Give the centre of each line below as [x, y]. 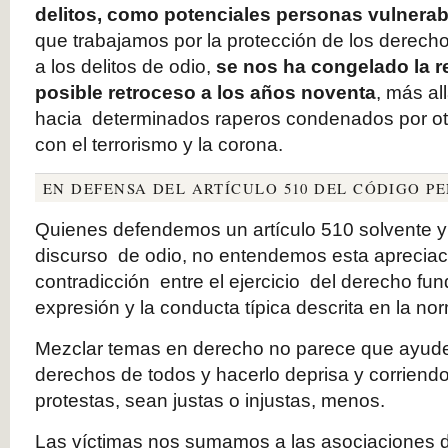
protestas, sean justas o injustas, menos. [210, 400]
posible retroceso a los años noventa [205, 92]
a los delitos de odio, [125, 66]
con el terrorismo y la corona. [159, 144]
